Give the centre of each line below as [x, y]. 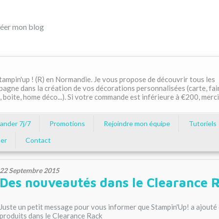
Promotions [67, 124]
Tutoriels [203, 124]
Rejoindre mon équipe [137, 124]
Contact [38, 140]
